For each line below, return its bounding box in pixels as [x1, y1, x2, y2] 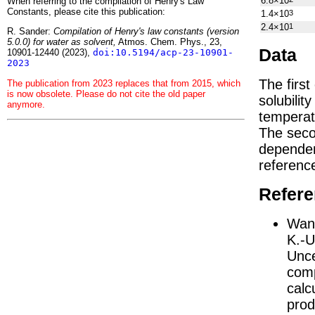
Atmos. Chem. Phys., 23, [116, 37, 222, 48]
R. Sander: [7, 26, 53, 37]
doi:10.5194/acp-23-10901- [93, 47, 233, 58]
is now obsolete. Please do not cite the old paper [7, 88, 205, 99]
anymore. [7, 98, 45, 110]
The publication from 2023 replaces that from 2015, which [7, 77, 240, 89]
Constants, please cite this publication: [7, 6, 165, 17]
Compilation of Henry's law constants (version [53, 26, 239, 37]
